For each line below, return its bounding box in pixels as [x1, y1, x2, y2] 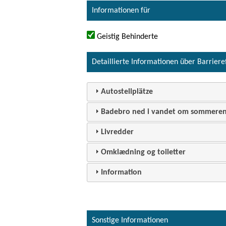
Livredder [101, 128, 134, 136]
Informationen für [92, 6, 150, 15]
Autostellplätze [101, 87, 153, 96]
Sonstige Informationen [92, 216, 168, 224]
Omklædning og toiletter [101, 148, 186, 156]
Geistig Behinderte [95, 32, 158, 41]
